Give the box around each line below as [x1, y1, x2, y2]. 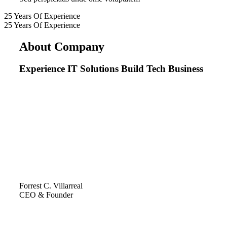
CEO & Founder [19, 191, 73, 200]
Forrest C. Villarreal [19, 181, 83, 191]
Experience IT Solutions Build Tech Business [19, 63, 203, 74]
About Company [19, 40, 104, 53]
